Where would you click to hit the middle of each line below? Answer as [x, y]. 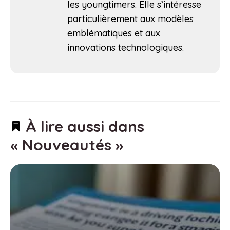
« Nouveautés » [67, 145]
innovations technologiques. [126, 47]
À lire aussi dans [83, 126]
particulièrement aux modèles [130, 18]
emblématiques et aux [114, 33]
